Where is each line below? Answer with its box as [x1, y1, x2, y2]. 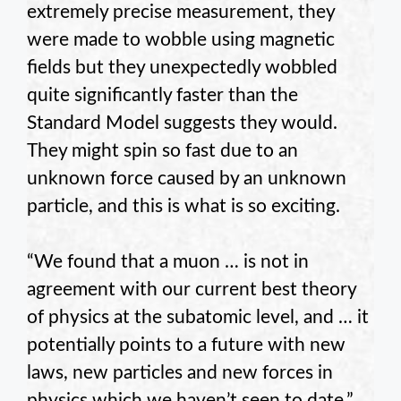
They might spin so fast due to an [27, 141, 298, 161]
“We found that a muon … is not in [27, 252, 309, 272]
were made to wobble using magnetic [27, 30, 335, 50]
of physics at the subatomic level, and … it [27, 308, 369, 328]
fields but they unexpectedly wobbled [27, 58, 337, 78]
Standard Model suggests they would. [27, 114, 337, 133]
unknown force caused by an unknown [27, 169, 346, 189]
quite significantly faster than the [27, 86, 298, 106]
